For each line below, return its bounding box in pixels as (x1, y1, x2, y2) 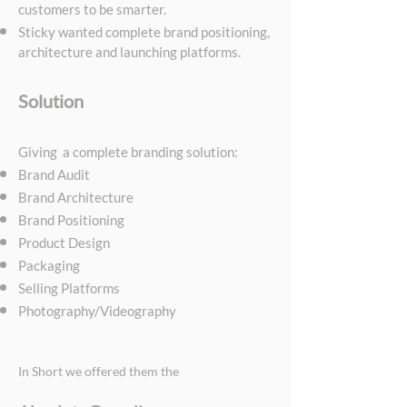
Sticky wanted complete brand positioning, (18, 24, 270, 40)
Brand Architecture (18, 189, 134, 205)
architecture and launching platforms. (18, 44, 241, 60)
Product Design (18, 234, 110, 251)
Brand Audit (18, 166, 90, 183)
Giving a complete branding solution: (18, 144, 238, 160)
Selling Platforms (18, 280, 120, 296)
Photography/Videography (18, 303, 176, 319)
